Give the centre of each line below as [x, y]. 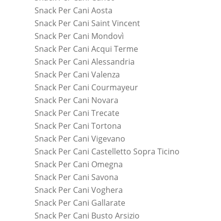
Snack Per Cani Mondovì [79, 36]
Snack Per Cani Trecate [77, 113]
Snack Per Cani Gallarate [80, 203]
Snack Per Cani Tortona [78, 126]
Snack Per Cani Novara [76, 100]
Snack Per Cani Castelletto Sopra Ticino [107, 151]
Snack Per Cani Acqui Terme [86, 49]
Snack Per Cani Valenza [77, 74]
